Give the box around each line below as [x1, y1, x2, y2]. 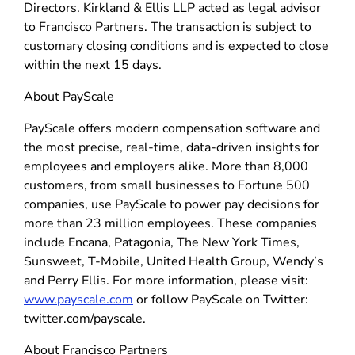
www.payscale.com [24, 290, 133, 308]
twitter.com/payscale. [24, 309, 146, 327]
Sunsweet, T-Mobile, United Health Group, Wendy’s [24, 252, 323, 270]
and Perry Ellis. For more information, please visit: [24, 271, 308, 289]
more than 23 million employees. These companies [24, 214, 317, 232]
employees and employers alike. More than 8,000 [24, 157, 308, 175]
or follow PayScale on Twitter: [133, 290, 308, 308]
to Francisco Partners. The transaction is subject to [24, 17, 311, 36]
